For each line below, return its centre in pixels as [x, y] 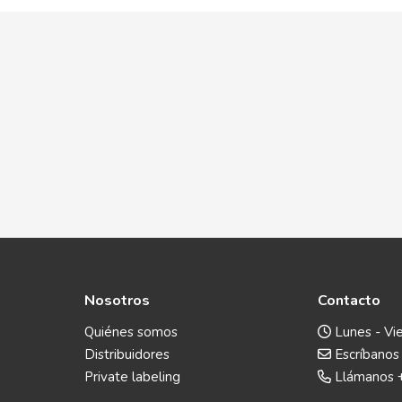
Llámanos [364, 376]
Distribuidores [127, 354]
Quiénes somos [131, 332]
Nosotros [117, 300]
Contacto [349, 300]
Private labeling [132, 376]
